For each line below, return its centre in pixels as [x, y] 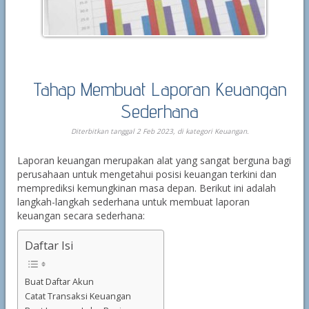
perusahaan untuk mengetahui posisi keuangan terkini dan [147, 174]
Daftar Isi [49, 245]
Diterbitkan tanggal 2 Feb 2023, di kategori [142, 131]
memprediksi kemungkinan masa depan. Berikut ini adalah [146, 188]
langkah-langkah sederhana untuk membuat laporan [133, 202]
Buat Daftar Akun [59, 282]
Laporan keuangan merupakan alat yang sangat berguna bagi [154, 160]
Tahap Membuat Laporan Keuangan [160, 89]
